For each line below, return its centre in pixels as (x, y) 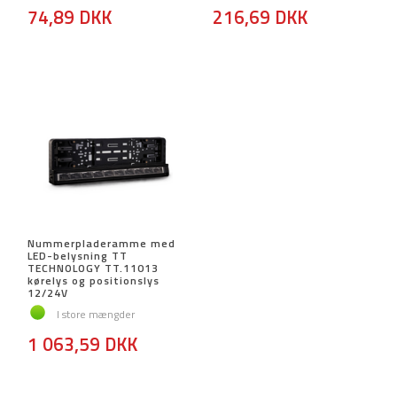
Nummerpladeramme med (101, 244)
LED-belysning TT (78, 256)
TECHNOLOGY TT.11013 (93, 269)
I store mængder (96, 314)
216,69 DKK (260, 17)
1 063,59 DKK (82, 344)
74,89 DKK (70, 17)
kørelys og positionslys (93, 281)
